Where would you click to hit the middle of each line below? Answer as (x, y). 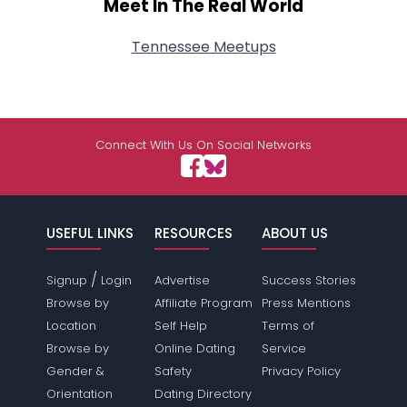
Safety (173, 372)
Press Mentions (306, 303)
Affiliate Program (203, 303)
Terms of (288, 326)
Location (72, 326)
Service (283, 349)
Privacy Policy (301, 372)
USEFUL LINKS (90, 233)
